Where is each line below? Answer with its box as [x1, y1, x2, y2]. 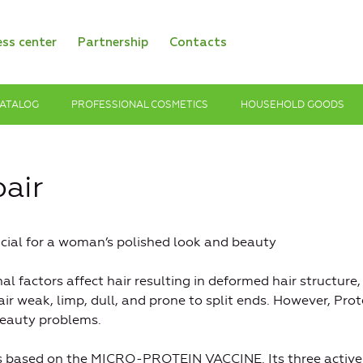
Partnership [78, 36, 148, 49]
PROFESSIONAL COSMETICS [71, 98, 208, 110]
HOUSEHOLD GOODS [241, 98, 344, 110]
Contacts [169, 36, 227, 49]
